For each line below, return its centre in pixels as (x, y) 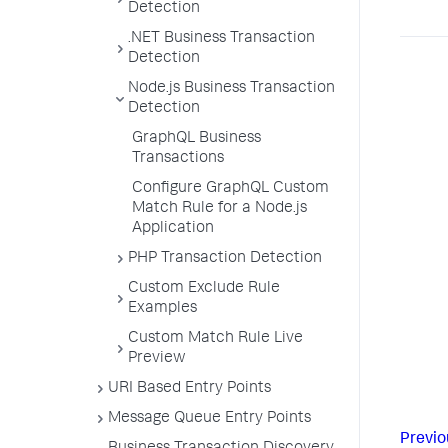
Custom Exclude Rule (204, 289)
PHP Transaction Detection (225, 259)
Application (173, 229)
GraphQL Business (196, 139)
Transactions (178, 159)
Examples (162, 309)
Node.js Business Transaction (231, 89)
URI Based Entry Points (189, 389)
